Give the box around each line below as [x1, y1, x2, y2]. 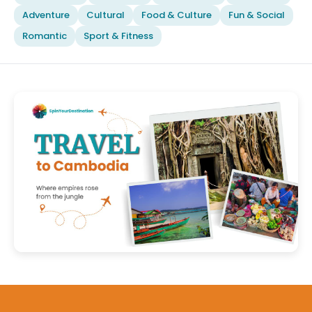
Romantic [22, 29, 67, 42]
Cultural [86, 8, 125, 22]
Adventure [22, 8, 70, 22]
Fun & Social [228, 8, 285, 22]
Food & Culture [141, 8, 212, 22]
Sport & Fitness [84, 29, 153, 42]
